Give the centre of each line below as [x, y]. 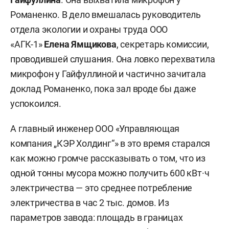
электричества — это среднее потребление [101, 188]
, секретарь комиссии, [163, 44]
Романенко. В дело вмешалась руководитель [106, 15]
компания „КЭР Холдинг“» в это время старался [110, 143]
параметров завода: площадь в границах [97, 217]
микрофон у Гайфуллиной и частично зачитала [108, 74]
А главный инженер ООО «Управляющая [95, 129]
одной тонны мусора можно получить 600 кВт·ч [110, 173]
